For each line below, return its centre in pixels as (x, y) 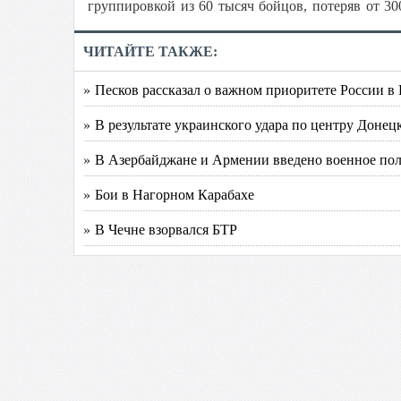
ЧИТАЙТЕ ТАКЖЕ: (150, 51)
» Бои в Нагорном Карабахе (169, 194)
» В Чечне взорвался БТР (160, 229)
